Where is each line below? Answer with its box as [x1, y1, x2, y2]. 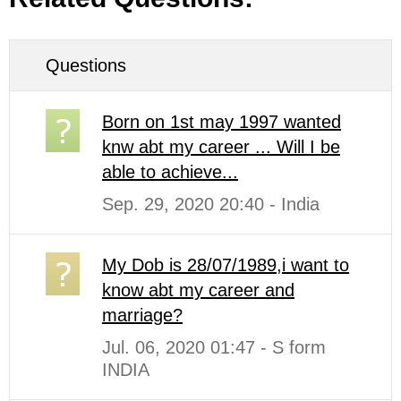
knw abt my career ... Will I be [102, 136, 340, 157]
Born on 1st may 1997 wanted [102, 111, 341, 132]
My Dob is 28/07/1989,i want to [102, 254, 349, 275]
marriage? [102, 304, 183, 325]
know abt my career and [102, 279, 294, 300]
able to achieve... [102, 161, 238, 182]
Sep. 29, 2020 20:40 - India [102, 193, 320, 214]
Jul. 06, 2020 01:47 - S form [102, 337, 326, 357]
